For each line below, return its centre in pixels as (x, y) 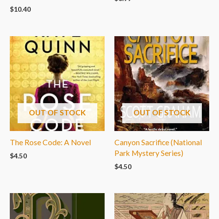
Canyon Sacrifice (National (158, 142)
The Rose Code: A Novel (50, 142)
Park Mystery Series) (149, 153)
